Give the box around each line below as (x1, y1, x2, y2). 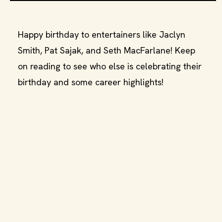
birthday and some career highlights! (18, 76, 164, 88)
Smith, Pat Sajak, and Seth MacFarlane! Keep (18, 45, 195, 56)
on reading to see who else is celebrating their (18, 60, 202, 72)
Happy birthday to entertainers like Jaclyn (18, 29, 185, 40)
